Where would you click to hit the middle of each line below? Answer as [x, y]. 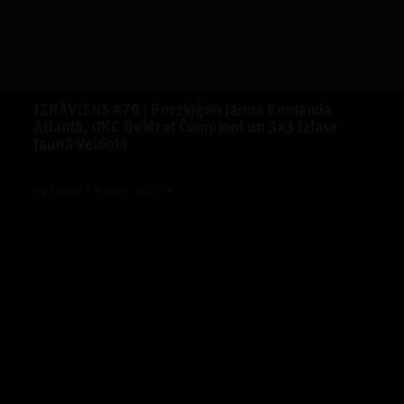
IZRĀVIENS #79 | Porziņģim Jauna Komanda [183, 111]
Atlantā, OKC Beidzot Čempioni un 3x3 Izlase [186, 128]
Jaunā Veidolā [80, 145]
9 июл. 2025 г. [134, 190]
